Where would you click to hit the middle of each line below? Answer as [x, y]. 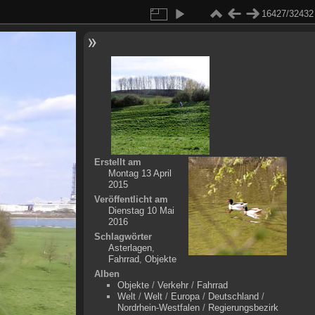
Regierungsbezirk [243, 308]
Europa [185, 296]
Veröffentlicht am [131, 199]
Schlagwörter [123, 237]
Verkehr [173, 285]
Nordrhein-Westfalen [158, 308]
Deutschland [233, 296]
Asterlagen [130, 248]
